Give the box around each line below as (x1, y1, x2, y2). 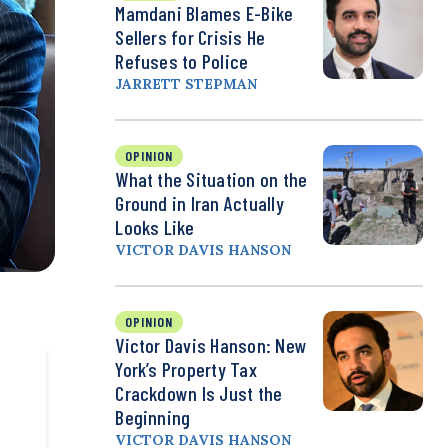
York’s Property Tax (115, 357, 257, 382)
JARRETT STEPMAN (115, 75, 258, 94)
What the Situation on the (115, 167, 308, 192)
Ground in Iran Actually (115, 191, 284, 216)
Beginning (115, 405, 191, 430)
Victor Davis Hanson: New (115, 333, 308, 358)
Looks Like (115, 215, 195, 240)
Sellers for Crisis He (115, 25, 266, 50)
